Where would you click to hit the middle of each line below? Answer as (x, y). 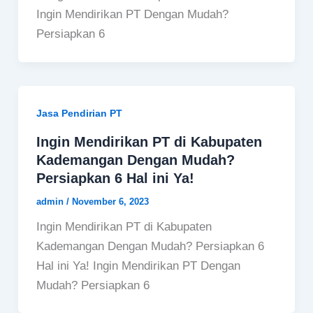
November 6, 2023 (110, 201)
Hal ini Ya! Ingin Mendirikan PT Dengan (138, 265)
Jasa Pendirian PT (79, 114)
